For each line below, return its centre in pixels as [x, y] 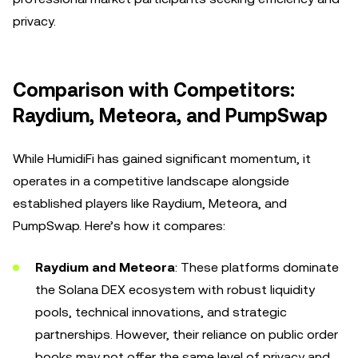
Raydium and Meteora [105, 267]
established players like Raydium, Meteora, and [150, 203]
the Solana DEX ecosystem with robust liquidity [175, 290]
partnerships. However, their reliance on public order [187, 334]
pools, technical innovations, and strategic [161, 312]
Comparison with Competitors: [154, 90]
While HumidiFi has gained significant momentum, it [162, 159]
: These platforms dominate [257, 267]
